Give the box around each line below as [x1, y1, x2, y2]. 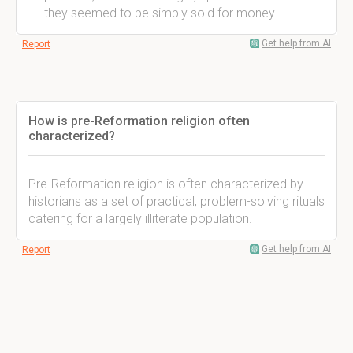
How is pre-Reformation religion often [28, 113, 250, 128]
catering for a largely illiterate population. [28, 211, 252, 226]
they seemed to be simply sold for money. [44, 6, 277, 20]
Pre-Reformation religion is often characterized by [28, 176, 303, 191]
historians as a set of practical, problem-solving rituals [28, 194, 325, 209]
